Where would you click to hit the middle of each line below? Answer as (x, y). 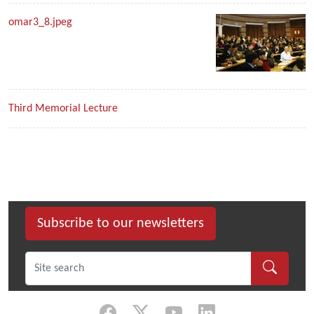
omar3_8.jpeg (40, 22)
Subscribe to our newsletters (121, 224)
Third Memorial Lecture (63, 109)
